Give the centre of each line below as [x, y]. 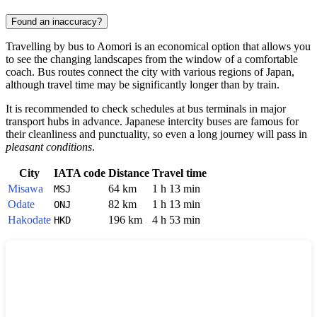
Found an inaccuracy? [57, 22]
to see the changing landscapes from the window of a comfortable [152, 59]
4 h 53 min [176, 220]
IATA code [80, 173]
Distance [129, 173]
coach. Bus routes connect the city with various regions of [136, 72]
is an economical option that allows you [221, 47]
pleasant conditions [49, 147]
